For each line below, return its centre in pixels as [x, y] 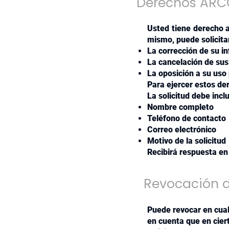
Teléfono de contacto [187, 118]
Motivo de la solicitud [187, 141]
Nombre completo [180, 107]
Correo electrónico [182, 130]
